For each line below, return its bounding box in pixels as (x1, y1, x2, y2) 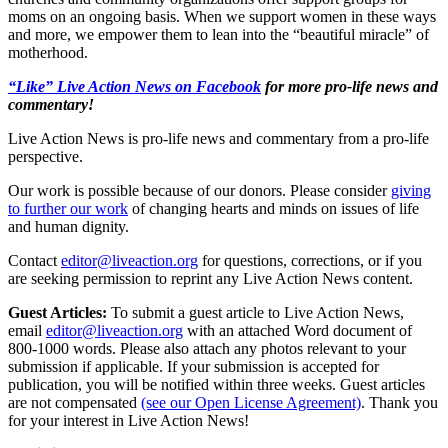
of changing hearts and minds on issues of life (132, 199, 419, 217)
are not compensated (8, 393, 137, 411)
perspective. (8, 147, 83, 165)
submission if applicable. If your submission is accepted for (8, 357, 379, 375)
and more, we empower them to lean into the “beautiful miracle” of (8, 25, 429, 43)
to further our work (8, 199, 128, 217)
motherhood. (8, 43, 88, 61)
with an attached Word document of (187, 321, 412, 339)
